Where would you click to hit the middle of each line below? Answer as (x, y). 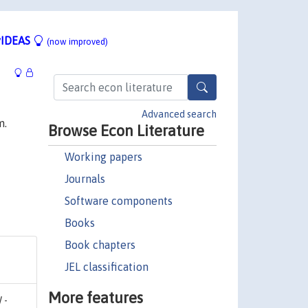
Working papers (103, 156)
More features (95, 297)
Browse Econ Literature (126, 130)
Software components (118, 200)
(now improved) (77, 41)
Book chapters (100, 244)
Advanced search (179, 114)
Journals (85, 178)
